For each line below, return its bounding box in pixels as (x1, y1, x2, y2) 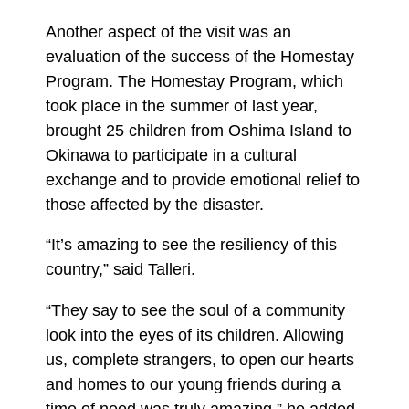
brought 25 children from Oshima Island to (46, 121, 351, 140)
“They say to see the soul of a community (46, 300, 345, 320)
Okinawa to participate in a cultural (46, 145, 297, 164)
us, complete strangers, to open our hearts (46, 350, 354, 369)
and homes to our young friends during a (46, 374, 341, 393)
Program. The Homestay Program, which (46, 71, 343, 90)
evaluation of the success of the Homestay (46, 47, 354, 66)
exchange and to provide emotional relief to (46, 170, 360, 189)
